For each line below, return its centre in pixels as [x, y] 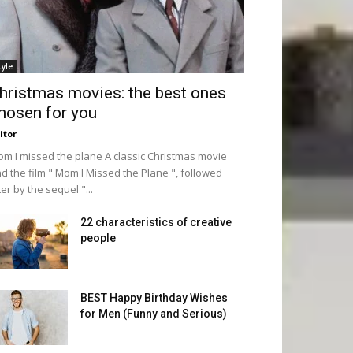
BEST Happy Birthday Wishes [154, 298]
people [98, 238]
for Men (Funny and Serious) [154, 314]
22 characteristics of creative [156, 222]
